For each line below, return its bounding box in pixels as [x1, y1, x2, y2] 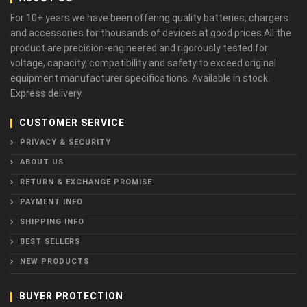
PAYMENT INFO [20, 197, 83, 207]
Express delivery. [10, 88, 83, 99]
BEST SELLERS [20, 237, 80, 247]
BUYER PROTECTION [19, 291, 123, 302]
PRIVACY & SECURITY [20, 138, 111, 147]
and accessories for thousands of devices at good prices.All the [10, 27, 291, 39]
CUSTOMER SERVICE [19, 117, 125, 129]
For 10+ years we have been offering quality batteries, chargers [10, 12, 288, 24]
